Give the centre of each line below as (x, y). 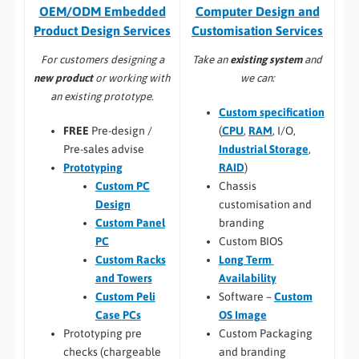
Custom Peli (125, 296)
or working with (132, 78)
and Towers (123, 278)
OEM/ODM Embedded (102, 12)
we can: (257, 78)
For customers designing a (102, 59)
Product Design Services (102, 31)
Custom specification (271, 112)
